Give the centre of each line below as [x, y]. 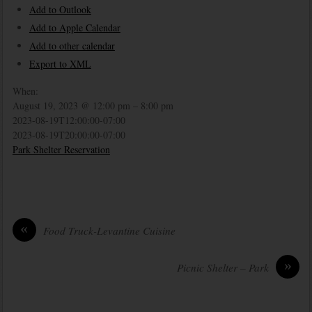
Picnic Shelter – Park [223, 268]
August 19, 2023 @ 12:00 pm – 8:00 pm [93, 106]
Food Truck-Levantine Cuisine [109, 231]
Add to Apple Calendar [75, 27]
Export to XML [60, 63]
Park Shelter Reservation [61, 150]
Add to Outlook [60, 9]
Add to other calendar [72, 45]
